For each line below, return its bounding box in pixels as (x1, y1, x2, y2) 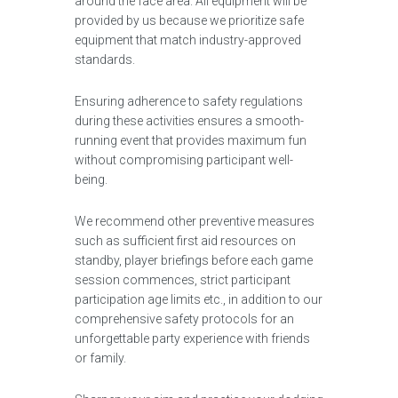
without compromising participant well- (75, 153, 293, 167)
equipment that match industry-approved (75, 33, 301, 47)
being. (75, 172, 107, 187)
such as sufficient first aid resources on (75, 234, 296, 248)
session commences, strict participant (75, 273, 291, 287)
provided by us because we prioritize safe (75, 13, 304, 28)
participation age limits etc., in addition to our (75, 292, 322, 306)
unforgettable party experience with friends (75, 331, 310, 346)
